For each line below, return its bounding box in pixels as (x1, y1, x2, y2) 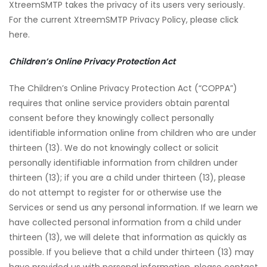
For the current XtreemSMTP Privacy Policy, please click (9, 14, 238, 26)
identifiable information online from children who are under (9, 127, 256, 139)
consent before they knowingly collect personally (9, 112, 214, 124)
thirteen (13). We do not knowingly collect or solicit (9, 142, 219, 154)
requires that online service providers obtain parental (9, 97, 229, 109)
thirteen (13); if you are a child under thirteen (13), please (9, 172, 246, 184)
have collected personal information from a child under (9, 216, 241, 228)
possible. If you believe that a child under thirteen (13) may (9, 246, 254, 258)
